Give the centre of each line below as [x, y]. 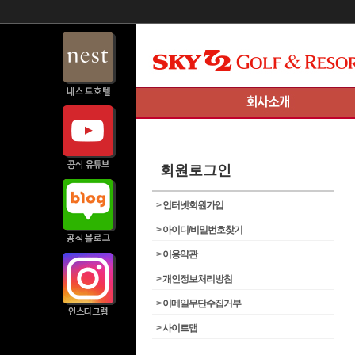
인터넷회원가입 [193, 205]
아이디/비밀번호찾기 [202, 230]
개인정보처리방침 [197, 279]
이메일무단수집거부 [202, 303]
